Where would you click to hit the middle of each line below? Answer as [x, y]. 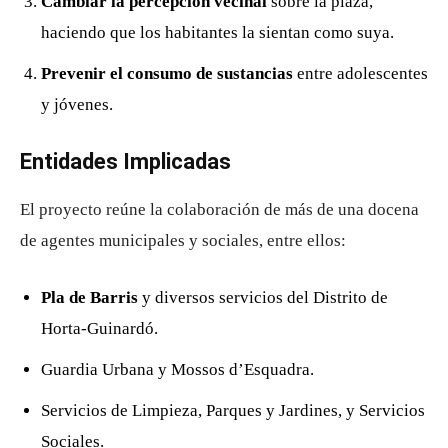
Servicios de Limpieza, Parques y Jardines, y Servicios [233, 410]
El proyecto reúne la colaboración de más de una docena [219, 209]
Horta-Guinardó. [99, 328]
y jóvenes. [77, 104]
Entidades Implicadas [125, 161]
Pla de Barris [89, 297]
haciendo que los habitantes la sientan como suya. [217, 32]
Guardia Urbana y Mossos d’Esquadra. [177, 369]
